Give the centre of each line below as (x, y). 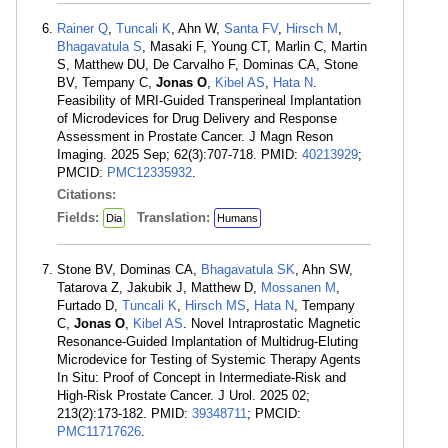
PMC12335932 (149, 172)
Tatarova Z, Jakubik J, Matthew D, (159, 287)
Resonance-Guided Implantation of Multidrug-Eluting (207, 341)
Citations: (88, 194)
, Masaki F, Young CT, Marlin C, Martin (254, 46)
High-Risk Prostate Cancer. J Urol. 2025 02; (183, 395)
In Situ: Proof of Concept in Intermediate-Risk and (201, 377)
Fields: (80, 217)
